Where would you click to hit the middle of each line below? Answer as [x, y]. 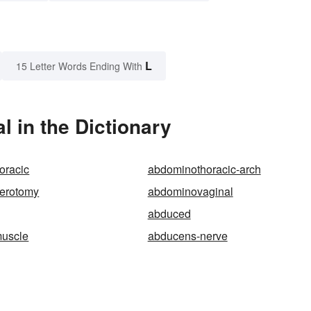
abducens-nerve [187, 236]
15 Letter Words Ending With [79, 66]
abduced [169, 214]
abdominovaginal [190, 192]
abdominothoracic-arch [204, 169]
